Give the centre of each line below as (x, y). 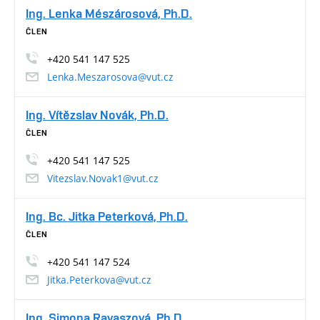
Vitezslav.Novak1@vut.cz (102, 178)
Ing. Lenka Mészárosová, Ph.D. (109, 13)
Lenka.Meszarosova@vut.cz (110, 76)
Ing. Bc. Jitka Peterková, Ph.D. (107, 216)
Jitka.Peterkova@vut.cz (99, 279)
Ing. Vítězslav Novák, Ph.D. (97, 114)
